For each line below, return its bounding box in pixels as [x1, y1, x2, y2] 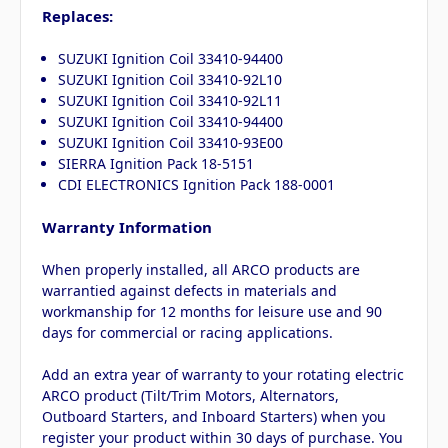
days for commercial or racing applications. [42, 323, 333, 343]
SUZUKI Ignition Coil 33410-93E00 [58, 133, 284, 153]
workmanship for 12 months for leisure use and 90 [42, 302, 382, 322]
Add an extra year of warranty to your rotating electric [42, 365, 404, 385]
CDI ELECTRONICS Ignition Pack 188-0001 [58, 175, 336, 195]
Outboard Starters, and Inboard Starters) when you [42, 407, 386, 427]
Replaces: [42, 6, 113, 27]
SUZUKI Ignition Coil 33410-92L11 [58, 91, 283, 111]
